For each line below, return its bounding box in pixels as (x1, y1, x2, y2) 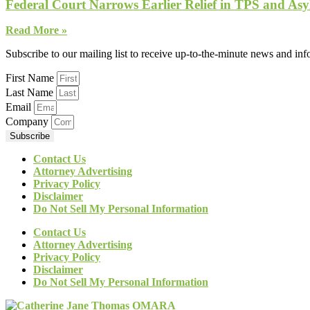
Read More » (6, 24, 67, 37)
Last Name (6, 86, 56, 99)
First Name (6, 72, 57, 84)
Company (6, 116, 51, 128)
